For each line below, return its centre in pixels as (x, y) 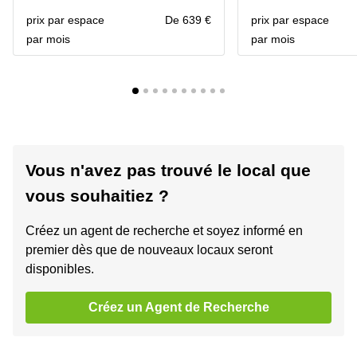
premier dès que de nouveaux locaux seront (149, 250)
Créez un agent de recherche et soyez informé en (164, 231)
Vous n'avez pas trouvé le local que (168, 170)
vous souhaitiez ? (97, 196)
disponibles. (60, 269)
